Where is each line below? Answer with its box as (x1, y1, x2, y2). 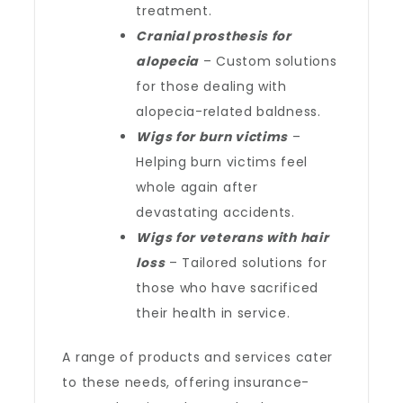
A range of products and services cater (62, 348, 334, 366)
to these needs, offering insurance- (62, 373, 309, 391)
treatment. (136, 2, 212, 20)
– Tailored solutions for (165, 254, 327, 272)
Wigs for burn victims (136, 128, 289, 146)
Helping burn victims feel (136, 153, 308, 171)
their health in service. (136, 304, 291, 322)
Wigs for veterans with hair (136, 228, 329, 246)
